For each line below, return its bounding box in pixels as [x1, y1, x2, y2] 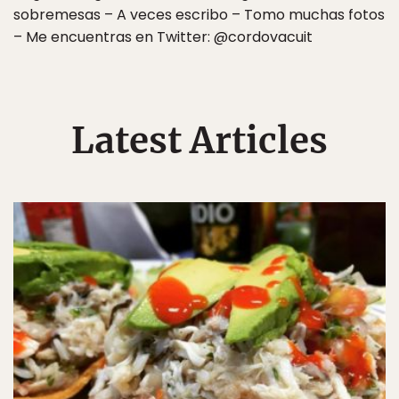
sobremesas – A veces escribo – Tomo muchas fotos [13, 4, 385, 25]
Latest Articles [71, 118, 328, 163]
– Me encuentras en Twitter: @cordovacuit [13, 27, 313, 47]
